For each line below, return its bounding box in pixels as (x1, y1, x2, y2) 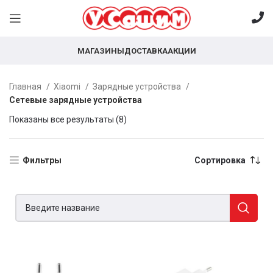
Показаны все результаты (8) (9, 115, 127, 124)
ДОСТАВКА (124, 46, 168, 55)
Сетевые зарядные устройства (9, 95, 142, 105)
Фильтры (23, 155, 62, 165)
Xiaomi (54, 82, 82, 91)
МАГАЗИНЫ (77, 46, 124, 55)
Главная (9, 82, 43, 91)
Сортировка (194, 155, 246, 165)
